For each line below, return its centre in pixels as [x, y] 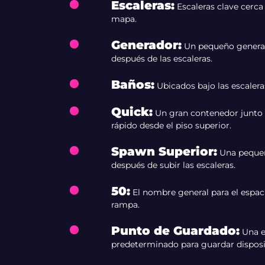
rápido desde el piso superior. [171, 125]
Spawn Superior [162, 151]
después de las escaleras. [161, 59]
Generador [144, 45]
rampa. [125, 205]
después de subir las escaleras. [173, 165]
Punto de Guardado [173, 231]
